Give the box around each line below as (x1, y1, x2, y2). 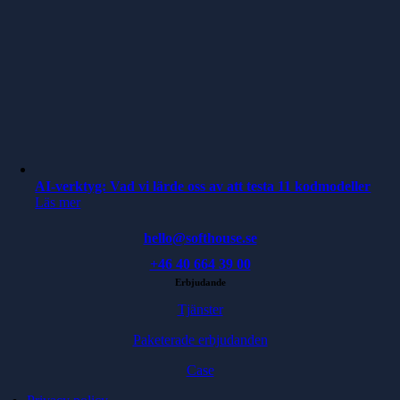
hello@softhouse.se (143, 229, 257, 246)
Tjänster (177, 301, 223, 317)
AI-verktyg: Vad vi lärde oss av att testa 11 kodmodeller (35, 178, 371, 194)
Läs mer (35, 194, 81, 210)
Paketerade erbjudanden (132, 331, 268, 347)
